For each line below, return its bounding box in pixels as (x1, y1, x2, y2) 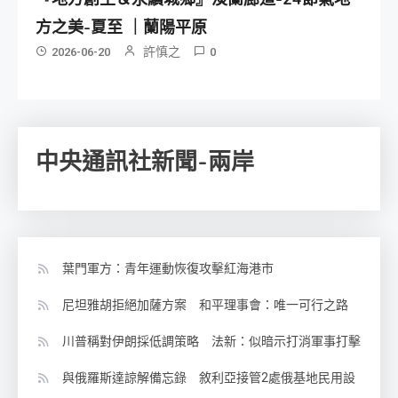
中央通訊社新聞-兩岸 (36, 147, 254, 179)
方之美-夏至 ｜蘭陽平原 (36, 17, 208, 39)
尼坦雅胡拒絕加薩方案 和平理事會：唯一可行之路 (62, 298, 348, 313)
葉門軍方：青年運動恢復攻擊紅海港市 (62, 261, 274, 276)
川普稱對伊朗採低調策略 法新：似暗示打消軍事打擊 (62, 334, 361, 349)
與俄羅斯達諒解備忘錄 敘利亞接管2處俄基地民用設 (62, 370, 355, 386)
